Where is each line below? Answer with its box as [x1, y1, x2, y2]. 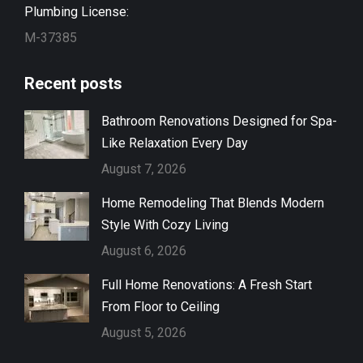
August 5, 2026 [101, 324, 186, 340]
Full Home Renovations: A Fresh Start [101, 276, 312, 293]
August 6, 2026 [101, 242, 186, 258]
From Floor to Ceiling [101, 298, 220, 314]
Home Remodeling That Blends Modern [101, 194, 324, 211]
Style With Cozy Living [101, 216, 228, 233]
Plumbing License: [24, 3, 129, 19]
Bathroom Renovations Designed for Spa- [101, 113, 337, 129]
